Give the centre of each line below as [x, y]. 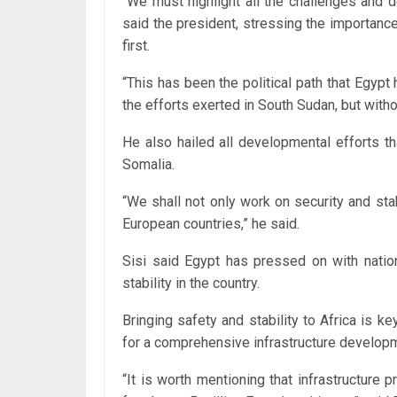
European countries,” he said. [211, 223]
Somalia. [148, 164]
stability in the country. [191, 283]
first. [136, 45]
